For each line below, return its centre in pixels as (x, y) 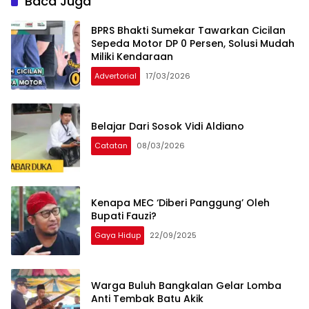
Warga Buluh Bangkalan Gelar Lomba (186, 285)
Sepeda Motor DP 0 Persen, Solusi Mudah (193, 44)
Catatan (111, 146)
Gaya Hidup (118, 235)
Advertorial (116, 76)
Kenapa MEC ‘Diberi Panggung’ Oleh (180, 202)
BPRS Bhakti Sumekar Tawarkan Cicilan (188, 31)
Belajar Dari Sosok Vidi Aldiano (168, 127)
